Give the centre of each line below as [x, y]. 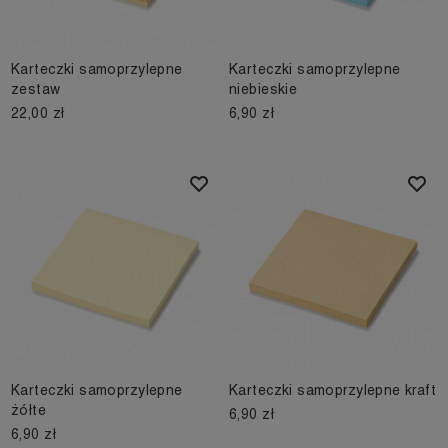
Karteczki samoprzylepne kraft [333, 390]
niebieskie [263, 89]
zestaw [36, 89]
